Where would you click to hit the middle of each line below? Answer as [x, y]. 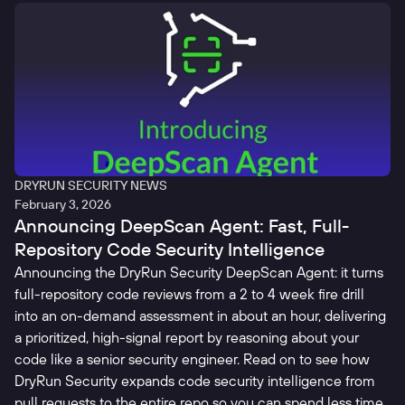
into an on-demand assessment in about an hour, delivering [200, 316]
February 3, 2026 [63, 205]
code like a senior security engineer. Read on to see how [192, 359]
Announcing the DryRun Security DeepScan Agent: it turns [199, 273]
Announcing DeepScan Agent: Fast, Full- [182, 226]
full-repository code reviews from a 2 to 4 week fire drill [189, 294]
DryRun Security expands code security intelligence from [195, 381]
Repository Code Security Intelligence [170, 250]
